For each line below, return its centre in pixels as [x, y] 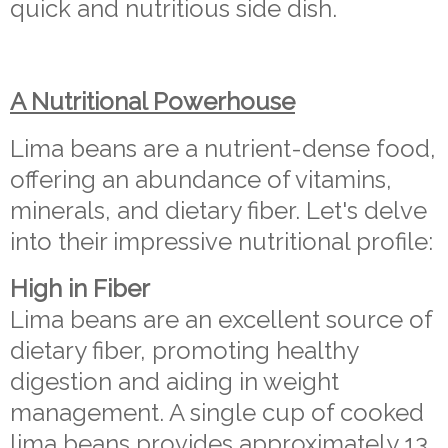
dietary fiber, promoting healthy [184, 351]
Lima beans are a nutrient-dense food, [223, 149]
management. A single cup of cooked [217, 413]
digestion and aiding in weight [174, 382]
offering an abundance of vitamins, [201, 180]
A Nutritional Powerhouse [152, 102]
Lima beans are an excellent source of [221, 320]
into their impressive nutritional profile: [221, 242]
